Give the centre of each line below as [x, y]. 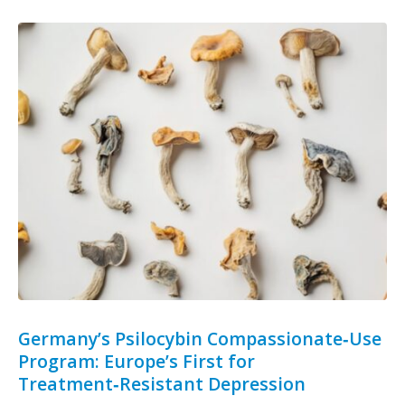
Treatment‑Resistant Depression [162, 383]
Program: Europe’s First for [137, 361]
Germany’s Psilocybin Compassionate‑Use [200, 338]
